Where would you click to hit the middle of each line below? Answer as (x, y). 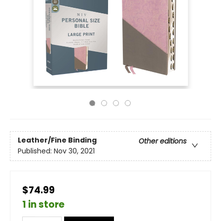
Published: (36, 151)
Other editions (163, 141)
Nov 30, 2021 (74, 151)
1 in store (43, 204)
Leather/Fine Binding (57, 140)
